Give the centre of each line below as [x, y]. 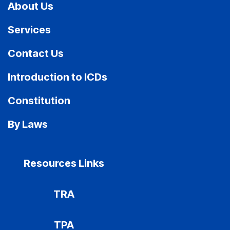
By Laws [28, 124]
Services [29, 30]
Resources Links [64, 163]
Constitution [39, 101]
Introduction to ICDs [57, 77]
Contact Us [36, 53]
